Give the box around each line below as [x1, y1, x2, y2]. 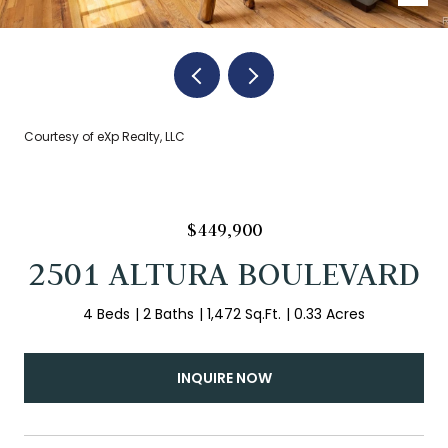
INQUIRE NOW [176, 367, 272, 388]
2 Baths [143, 304, 194, 324]
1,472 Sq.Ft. [207, 304, 281, 324]
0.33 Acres [294, 304, 365, 324]
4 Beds [83, 304, 130, 324]
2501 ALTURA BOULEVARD [28, 253, 420, 294]
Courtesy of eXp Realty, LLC [24, 128, 185, 145]
